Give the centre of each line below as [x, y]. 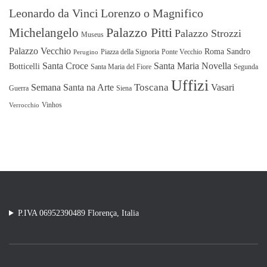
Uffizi [190, 85]
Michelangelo [44, 32]
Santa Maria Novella [193, 66]
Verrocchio [24, 105]
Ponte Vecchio [182, 52]
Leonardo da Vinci [54, 13]
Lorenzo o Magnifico [152, 13]
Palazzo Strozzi [208, 33]
